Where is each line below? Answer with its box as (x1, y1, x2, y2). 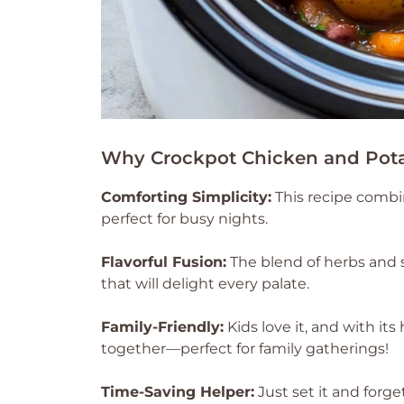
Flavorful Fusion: (101, 253, 226, 271)
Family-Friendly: (101, 318, 224, 335)
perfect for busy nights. (101, 210, 268, 227)
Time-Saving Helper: (101, 383, 254, 400)
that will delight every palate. (101, 275, 309, 292)
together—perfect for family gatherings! (101, 340, 389, 357)
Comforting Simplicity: (101, 188, 271, 206)
